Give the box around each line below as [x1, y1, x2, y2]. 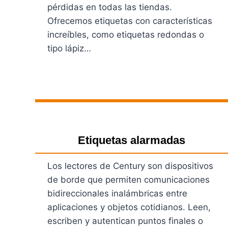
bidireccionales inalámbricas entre [47, 188, 187, 198]
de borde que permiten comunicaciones [47, 174, 210, 185]
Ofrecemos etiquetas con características [47, 15, 212, 26]
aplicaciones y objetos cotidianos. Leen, [47, 202, 211, 212]
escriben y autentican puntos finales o [47, 215, 203, 226]
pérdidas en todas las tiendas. [47, 2, 172, 12]
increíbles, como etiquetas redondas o [47, 29, 204, 40]
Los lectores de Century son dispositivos [47, 160, 213, 171]
